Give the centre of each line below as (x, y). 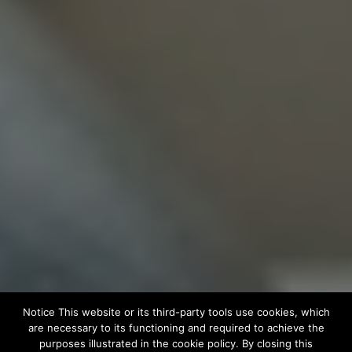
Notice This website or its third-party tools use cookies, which (176, 312)
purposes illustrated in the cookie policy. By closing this (176, 343)
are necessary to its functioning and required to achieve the (176, 328)
